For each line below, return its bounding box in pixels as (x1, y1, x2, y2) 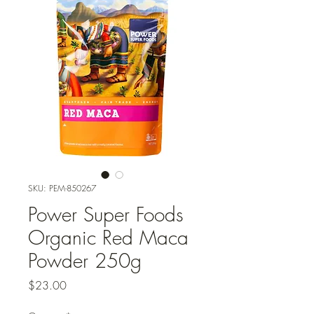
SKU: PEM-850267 (28, 182, 96, 195)
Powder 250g (28, 247, 142, 274)
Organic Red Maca (28, 224, 189, 251)
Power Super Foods (28, 201, 184, 228)
